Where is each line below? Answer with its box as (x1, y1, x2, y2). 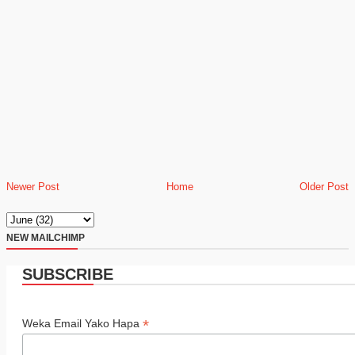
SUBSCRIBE (22, 265, 113, 283)
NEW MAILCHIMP (6, 232, 85, 243)
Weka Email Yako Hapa (22, 317, 143, 330)
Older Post (300, 181, 349, 193)
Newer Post (6, 181, 59, 193)
